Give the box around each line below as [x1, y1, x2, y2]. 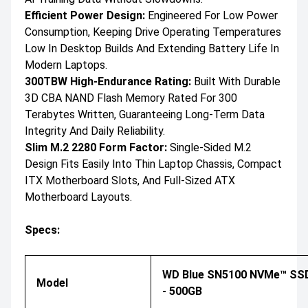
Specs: [25, 223, 60, 236]
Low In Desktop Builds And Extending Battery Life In [25, 41, 279, 55]
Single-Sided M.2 [167, 140, 252, 154]
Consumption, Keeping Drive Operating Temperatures [25, 25, 281, 38]
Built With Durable [191, 74, 280, 88]
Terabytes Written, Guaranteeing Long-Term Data [25, 107, 265, 121]
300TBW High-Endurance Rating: [25, 74, 191, 88]
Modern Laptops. [25, 58, 107, 71]
